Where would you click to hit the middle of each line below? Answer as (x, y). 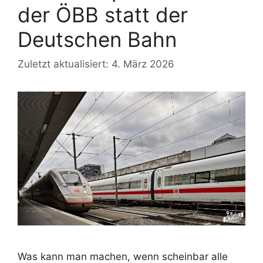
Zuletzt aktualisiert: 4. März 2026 (96, 64)
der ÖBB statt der (103, 15)
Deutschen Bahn (97, 39)
